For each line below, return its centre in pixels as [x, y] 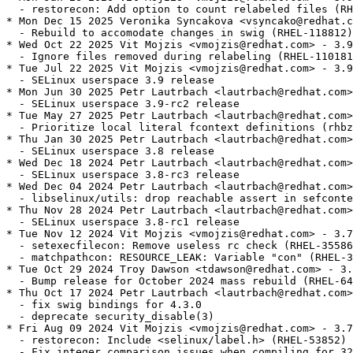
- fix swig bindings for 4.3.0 [104, 305]
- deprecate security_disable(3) [110, 317]
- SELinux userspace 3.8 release [110, 151]
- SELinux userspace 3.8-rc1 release [123, 222]
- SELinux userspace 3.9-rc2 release [123, 104]
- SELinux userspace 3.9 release [110, 80]
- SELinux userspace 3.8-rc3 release [123, 175]
